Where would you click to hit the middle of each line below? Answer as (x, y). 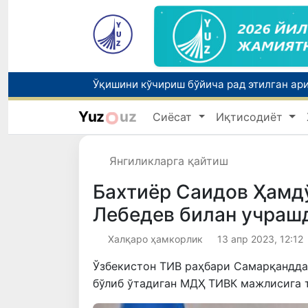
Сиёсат (174, 117)
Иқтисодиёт (251, 117)
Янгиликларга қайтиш (169, 161)
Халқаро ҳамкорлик (155, 239)
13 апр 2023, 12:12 (260, 239)
